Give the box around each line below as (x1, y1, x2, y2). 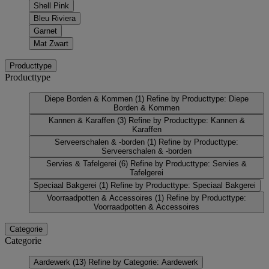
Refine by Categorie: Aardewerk (88, 257, 198, 267)
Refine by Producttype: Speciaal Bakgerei (110, 180, 256, 190)
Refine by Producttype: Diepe (147, 94, 249, 103)
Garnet (34, 26, 57, 35)
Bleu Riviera (34, 13, 76, 23)
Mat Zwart (34, 38, 68, 48)
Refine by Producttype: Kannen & (128, 115, 245, 125)
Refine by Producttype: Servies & (130, 159, 247, 168)
